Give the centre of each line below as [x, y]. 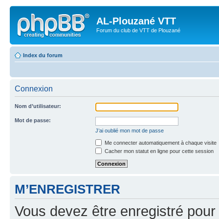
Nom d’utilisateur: [38, 106]
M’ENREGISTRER [67, 189]
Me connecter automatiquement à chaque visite [160, 142]
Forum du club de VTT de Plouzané [138, 30]
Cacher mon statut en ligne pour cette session [158, 151]
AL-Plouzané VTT [136, 21]
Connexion [34, 88]
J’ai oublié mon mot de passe [130, 130]
